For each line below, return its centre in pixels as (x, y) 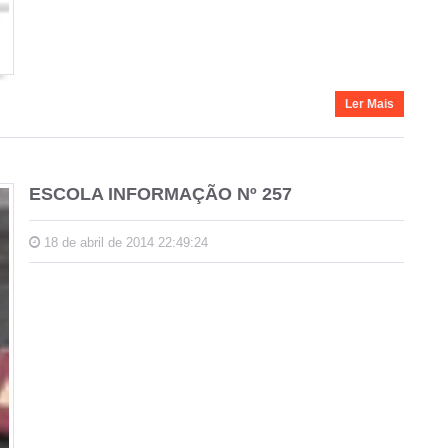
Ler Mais (369, 103)
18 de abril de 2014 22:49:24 (124, 242)
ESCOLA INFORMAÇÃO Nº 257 (160, 193)
